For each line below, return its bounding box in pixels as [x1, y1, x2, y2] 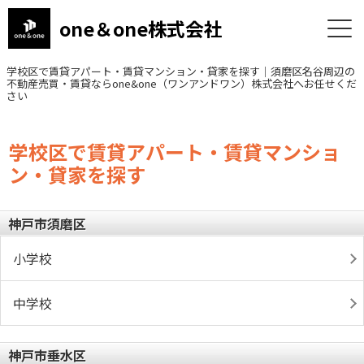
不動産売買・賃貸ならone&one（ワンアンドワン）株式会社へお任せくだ [6, 76, 357, 91]
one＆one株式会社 [58, 14, 223, 42]
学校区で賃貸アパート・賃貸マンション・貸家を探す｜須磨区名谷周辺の [6, 63, 355, 79]
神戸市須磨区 [8, 214, 86, 233]
